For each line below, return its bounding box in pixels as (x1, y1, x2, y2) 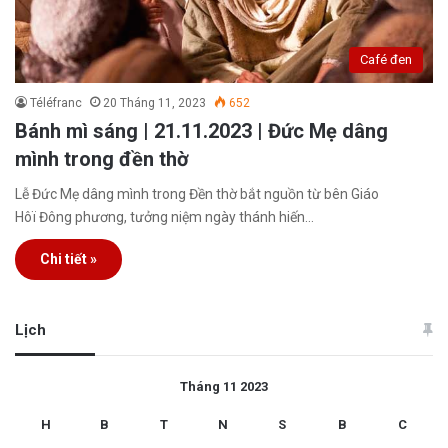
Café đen (360, 51, 412, 67)
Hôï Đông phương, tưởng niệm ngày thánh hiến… (15, 208, 314, 225)
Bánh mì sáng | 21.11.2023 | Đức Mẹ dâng (15, 118, 388, 143)
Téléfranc (30, 95, 82, 110)
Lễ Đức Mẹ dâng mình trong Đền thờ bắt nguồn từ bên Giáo (15, 185, 379, 202)
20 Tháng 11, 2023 (103, 95, 206, 110)
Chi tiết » (40, 250, 97, 267)
